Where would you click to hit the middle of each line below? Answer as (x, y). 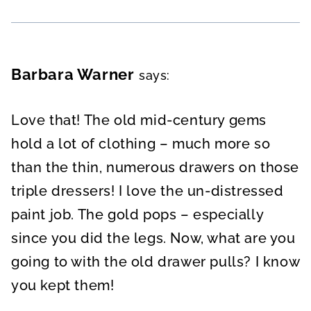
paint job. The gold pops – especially (137, 214)
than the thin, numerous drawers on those (155, 167)
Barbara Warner (73, 74)
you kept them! (63, 285)
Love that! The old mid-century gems (139, 120)
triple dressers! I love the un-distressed (148, 191)
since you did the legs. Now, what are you (153, 238)
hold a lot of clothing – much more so (141, 143)
